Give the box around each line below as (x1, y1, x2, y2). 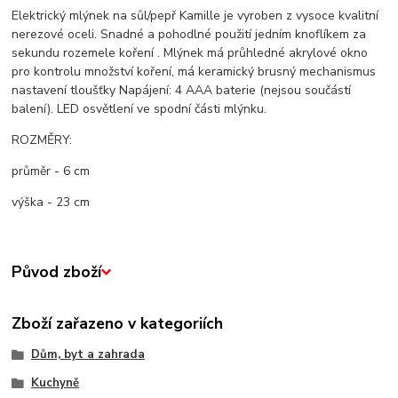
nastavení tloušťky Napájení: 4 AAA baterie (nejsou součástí (12, 82, 352, 99)
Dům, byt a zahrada (30, 346, 145, 363)
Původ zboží (12, 261, 102, 283)
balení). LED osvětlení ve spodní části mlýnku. (12, 100, 267, 118)
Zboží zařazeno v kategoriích (12, 313, 224, 335)
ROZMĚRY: (12, 131, 73, 149)
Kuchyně (30, 375, 79, 392)
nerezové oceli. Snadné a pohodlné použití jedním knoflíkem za (12, 26, 367, 44)
